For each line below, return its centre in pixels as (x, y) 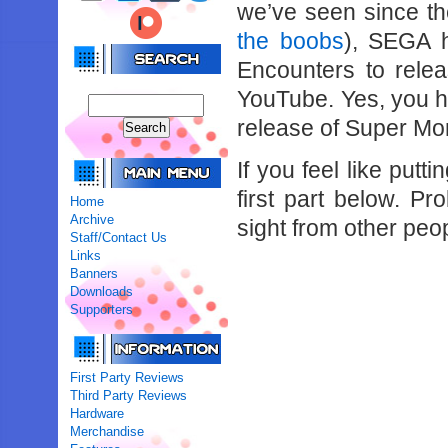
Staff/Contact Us (119, 237)
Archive (92, 219)
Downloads (102, 291)
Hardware (97, 413)
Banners (94, 273)
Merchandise (107, 431)
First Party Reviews (127, 377)
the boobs (290, 41)
